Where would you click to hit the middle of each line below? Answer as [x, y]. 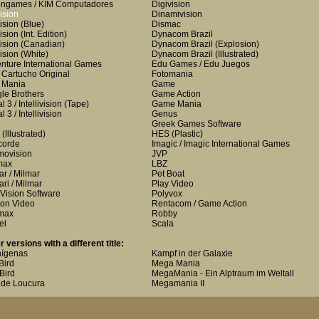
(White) [33, 54]
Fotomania [172, 74]
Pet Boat [168, 174]
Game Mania [177, 104]
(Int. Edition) [43, 34]
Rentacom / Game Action [199, 204]
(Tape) [75, 104]
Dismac [166, 24]
